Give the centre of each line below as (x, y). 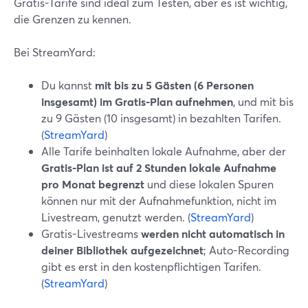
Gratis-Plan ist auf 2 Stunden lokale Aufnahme (159, 167)
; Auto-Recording (246, 250)
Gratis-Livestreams (91, 233)
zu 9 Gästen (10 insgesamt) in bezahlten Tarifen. (161, 118)
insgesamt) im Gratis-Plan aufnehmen (137, 101)
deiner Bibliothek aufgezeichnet (122, 250)
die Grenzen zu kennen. (73, 19)
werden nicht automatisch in (213, 233)
